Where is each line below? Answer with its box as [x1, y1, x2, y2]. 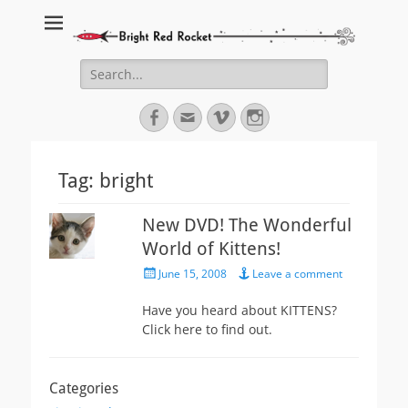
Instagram [262, 107, 338, 127]
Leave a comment [252, 266, 342, 282]
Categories [49, 380, 118, 398]
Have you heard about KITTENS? [142, 301, 337, 320]
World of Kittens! [142, 238, 280, 260]
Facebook [161, 107, 233, 127]
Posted [141, 264, 176, 280]
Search [79, 59, 121, 77]
